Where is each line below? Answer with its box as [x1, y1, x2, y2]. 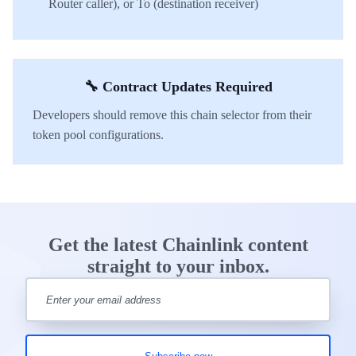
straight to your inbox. [87, 256, 269, 277]
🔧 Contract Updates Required [83, 79, 273, 95]
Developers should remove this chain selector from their [33, 108, 311, 122]
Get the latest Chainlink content [48, 234, 308, 255]
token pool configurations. [33, 128, 164, 141]
